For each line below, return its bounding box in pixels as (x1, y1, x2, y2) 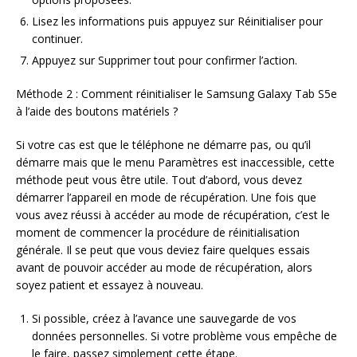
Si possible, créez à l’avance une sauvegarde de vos (32, 311, 296, 327)
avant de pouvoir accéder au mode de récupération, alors (16, 260, 312, 276)
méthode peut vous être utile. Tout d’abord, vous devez (16, 172, 302, 188)
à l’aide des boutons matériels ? (16, 104, 178, 120)
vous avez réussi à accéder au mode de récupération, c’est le (16, 207, 330, 223)
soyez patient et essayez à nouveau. (16, 277, 203, 293)
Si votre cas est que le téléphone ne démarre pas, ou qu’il (16, 137, 311, 153)
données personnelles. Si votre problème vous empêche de (32, 328, 337, 344)
